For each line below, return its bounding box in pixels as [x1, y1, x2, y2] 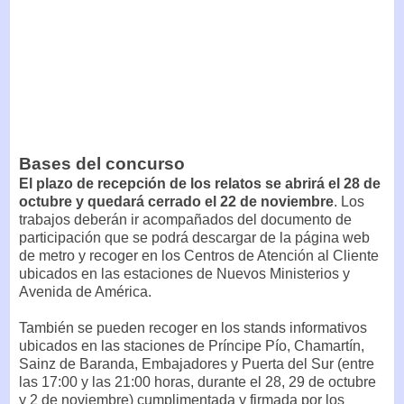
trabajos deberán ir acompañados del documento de [19, 211, 352, 227]
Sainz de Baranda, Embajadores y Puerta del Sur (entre [19, 355, 374, 372]
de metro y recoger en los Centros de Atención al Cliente [19, 247, 379, 263]
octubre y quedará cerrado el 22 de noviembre [19, 193, 334, 209]
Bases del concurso [19, 153, 185, 173]
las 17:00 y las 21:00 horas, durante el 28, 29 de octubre [19, 373, 376, 390]
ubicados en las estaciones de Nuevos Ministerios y [19, 265, 350, 281]
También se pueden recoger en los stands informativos [19, 319, 367, 335]
